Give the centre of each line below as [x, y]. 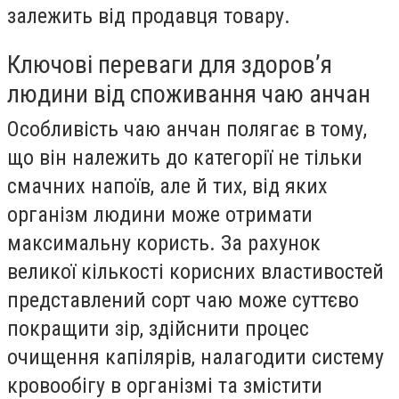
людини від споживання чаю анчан [189, 94]
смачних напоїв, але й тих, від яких [167, 186]
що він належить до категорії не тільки [185, 157]
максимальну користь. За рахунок [164, 243]
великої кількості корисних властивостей [195, 271]
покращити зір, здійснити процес [158, 328]
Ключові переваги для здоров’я [170, 64]
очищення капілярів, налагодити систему [195, 357]
